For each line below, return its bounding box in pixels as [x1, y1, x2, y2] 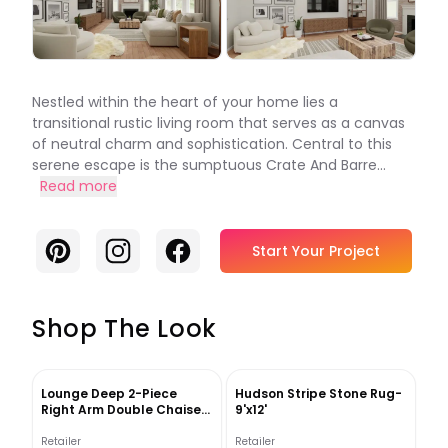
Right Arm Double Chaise [41, 400, 201, 418]
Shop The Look [32, 311, 217, 345]
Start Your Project [252, 240, 380, 261]
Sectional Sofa [41, 416, 137, 434]
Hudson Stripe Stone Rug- [235, 384, 402, 402]
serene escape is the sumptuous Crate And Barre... [32, 154, 386, 175]
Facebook [163, 235, 242, 259]
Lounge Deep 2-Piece [41, 384, 177, 402]
